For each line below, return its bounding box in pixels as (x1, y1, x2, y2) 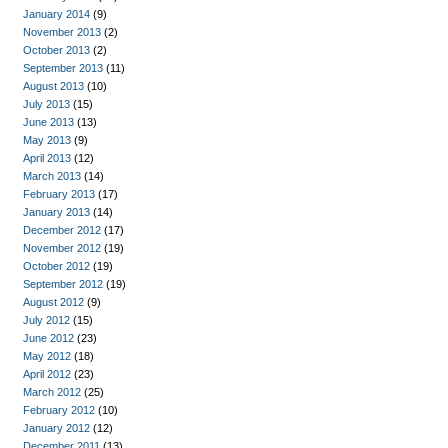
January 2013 (23, 206, 90, 218)
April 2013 (23, 152, 71, 164)
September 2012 (23, 278, 103, 290)
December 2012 (23, 224, 101, 236)
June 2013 (23, 116, 74, 128)
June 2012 (23, 332, 74, 344)
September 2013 (23, 62, 103, 74)
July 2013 (23, 98, 70, 110)
